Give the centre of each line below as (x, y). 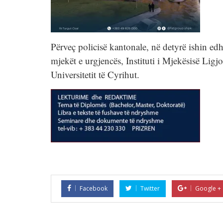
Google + (208, 188)
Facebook (94, 188)
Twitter (150, 188)
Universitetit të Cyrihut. (95, 74)
